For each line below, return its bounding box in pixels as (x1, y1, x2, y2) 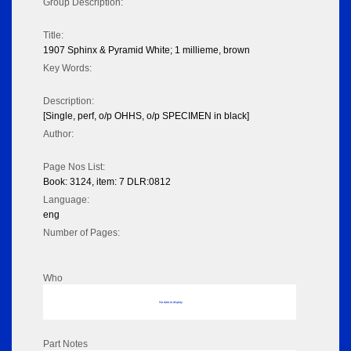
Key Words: (43, 63, 92, 74)
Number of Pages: (43, 227, 120, 239)
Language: (43, 194, 89, 206)
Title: (43, 30, 63, 42)
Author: (43, 128, 74, 140)
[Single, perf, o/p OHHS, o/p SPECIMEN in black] (43, 110, 249, 122)
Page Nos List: (43, 161, 105, 173)
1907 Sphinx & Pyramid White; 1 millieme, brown (43, 45, 250, 56)
